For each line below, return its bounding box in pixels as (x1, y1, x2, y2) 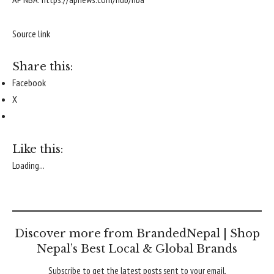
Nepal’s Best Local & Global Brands (37, 242, 237, 256)
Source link (12, 27, 50, 40)
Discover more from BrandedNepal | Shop (14, 226, 260, 240)
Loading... (12, 158, 45, 171)
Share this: (12, 60, 73, 74)
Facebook (12, 76, 46, 89)
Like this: (12, 142, 63, 156)
